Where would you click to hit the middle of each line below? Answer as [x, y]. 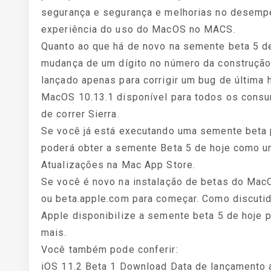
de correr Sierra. [80, 114]
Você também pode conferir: [110, 250]
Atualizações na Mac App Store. [119, 165]
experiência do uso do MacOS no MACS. [139, 29]
